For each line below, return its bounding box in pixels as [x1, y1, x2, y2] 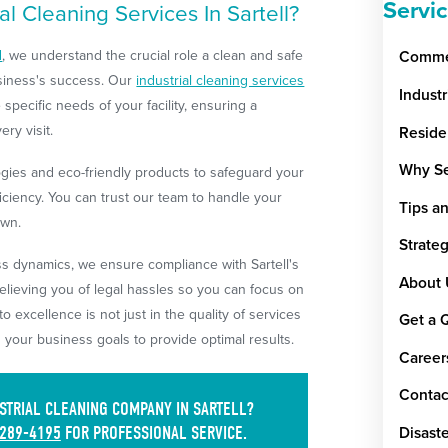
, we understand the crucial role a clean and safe [2, 47, 304, 65]
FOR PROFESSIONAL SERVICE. [60, 422, 247, 445]
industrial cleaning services [136, 72, 305, 90]
